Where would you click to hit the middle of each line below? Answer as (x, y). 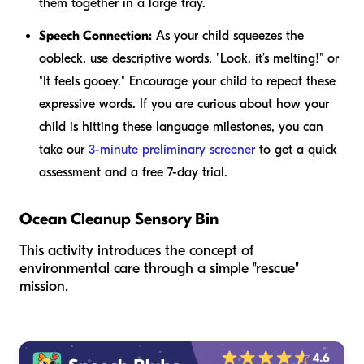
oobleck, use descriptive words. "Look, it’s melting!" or (189, 59)
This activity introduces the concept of (136, 251)
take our (64, 150)
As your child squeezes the (228, 36)
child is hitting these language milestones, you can (181, 127)
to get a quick (296, 150)
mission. (44, 287)
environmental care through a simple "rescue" (159, 269)
